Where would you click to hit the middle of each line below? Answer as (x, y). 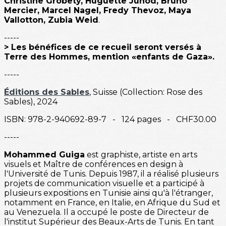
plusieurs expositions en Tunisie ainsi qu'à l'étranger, (108, 193)
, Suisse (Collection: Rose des (146, 92)
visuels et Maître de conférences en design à (94, 164)
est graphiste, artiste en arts (141, 154)
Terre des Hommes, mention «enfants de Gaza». (109, 56)
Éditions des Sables (47, 92)
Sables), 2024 (31, 101)
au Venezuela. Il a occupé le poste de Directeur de (106, 212)
